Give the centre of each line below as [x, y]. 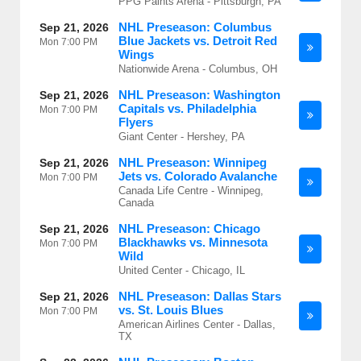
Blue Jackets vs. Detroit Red [198, 41]
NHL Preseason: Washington [199, 95]
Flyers [136, 122]
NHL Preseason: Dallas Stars [200, 296]
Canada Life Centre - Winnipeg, [191, 191]
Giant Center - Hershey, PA [182, 137]
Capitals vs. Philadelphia [187, 108]
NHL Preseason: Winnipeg [193, 162]
